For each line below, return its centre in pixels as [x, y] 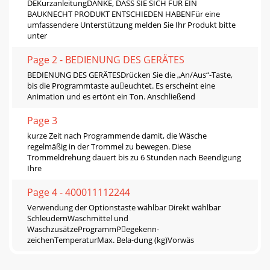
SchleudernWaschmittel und [78, 218]
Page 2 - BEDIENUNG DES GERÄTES [106, 59]
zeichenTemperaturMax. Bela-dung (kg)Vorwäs [111, 240]
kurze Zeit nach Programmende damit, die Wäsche [117, 135]
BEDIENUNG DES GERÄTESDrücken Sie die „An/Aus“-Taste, [130, 74]
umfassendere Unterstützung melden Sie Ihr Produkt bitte [131, 24]
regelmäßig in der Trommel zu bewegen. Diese [109, 146]
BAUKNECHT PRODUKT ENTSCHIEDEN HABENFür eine [124, 14]
